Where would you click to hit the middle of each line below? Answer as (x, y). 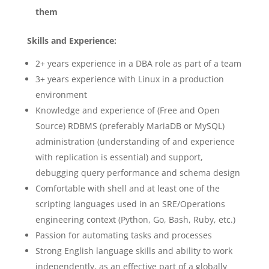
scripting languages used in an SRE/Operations (130, 204)
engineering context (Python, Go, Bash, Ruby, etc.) (135, 219)
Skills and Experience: (71, 41)
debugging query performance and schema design (138, 173)
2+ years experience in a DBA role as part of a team (138, 63)
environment (61, 95)
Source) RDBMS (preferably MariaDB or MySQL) (130, 126)
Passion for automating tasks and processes (123, 235)
